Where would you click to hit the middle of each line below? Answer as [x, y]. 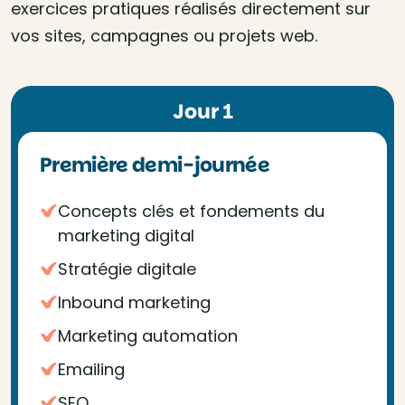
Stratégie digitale [127, 269]
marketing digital [126, 235]
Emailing [91, 369]
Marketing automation [148, 336]
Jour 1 [202, 112]
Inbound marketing [134, 302]
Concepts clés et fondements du [191, 211]
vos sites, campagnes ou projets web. [164, 36]
